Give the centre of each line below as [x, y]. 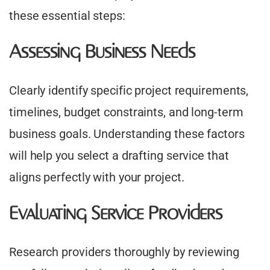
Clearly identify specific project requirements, [129, 91]
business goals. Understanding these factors [127, 134]
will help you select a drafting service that [119, 156]
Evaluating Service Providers [116, 215]
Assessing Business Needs [102, 53]
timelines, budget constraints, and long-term [126, 112]
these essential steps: [67, 16]
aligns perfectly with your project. [97, 177]
